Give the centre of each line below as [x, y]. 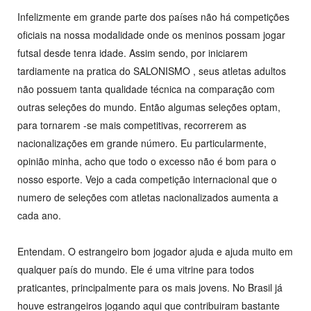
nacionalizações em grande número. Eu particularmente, [142, 143]
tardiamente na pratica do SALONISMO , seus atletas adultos [152, 71]
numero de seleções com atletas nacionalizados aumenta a [148, 197]
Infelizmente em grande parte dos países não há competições [153, 17]
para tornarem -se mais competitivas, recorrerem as [132, 125]
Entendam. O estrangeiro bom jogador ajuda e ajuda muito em [155, 252]
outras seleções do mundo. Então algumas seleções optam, [149, 107]
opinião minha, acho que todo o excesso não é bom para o [147, 161]
